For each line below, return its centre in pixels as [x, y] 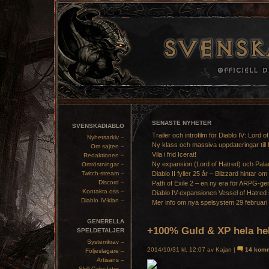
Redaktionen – [104, 155]
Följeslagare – [105, 251]
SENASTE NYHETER [182, 123]
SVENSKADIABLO [98, 126]
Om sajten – [107, 146]
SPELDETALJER [101, 230]
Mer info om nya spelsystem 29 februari [210, 202]
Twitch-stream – [103, 173]
